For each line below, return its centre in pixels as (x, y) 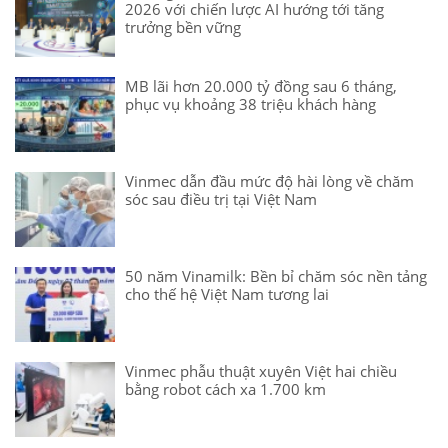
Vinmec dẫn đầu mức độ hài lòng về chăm (269, 181)
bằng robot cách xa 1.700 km (225, 389)
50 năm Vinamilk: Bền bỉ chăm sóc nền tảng (276, 276)
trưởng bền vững (183, 27)
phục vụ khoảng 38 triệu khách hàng (250, 104)
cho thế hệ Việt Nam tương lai (227, 294)
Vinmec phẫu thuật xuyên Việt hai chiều (261, 371)
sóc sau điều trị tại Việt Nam (221, 199)
